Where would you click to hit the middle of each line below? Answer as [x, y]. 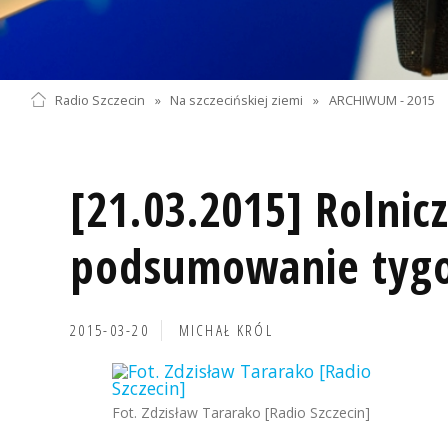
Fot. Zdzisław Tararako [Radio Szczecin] [241, 413]
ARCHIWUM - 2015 [382, 100]
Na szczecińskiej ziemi [237, 100]
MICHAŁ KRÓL [225, 330]
